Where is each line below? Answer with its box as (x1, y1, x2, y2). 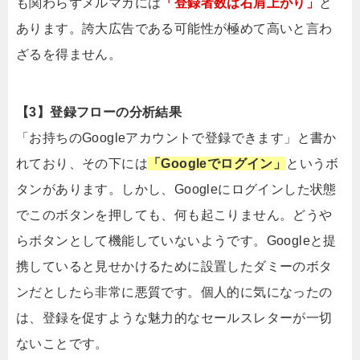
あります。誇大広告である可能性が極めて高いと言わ (16, 21, 333, 35)
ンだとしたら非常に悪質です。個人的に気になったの (16, 284, 333, 299)
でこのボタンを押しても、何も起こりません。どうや (16, 207, 333, 222)
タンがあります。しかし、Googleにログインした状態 (16, 182, 337, 196)
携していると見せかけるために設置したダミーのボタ (16, 259, 333, 273)
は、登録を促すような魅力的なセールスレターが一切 (16, 310, 333, 325)
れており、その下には (16, 156, 148, 170)
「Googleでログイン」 (148, 156, 287, 170)
